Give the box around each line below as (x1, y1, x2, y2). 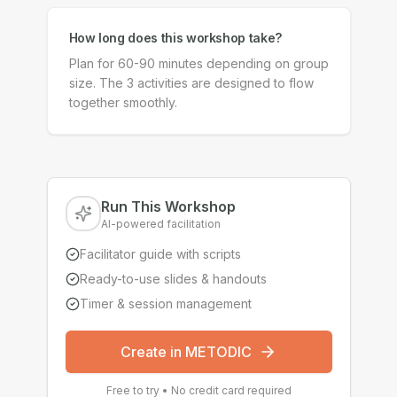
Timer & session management (79, 296, 252, 311)
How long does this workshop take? (68, 30, 282, 45)
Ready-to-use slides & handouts (79, 271, 267, 286)
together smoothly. (68, 95, 177, 110)
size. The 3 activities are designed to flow (68, 75, 314, 90)
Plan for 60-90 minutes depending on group (68, 56, 329, 71)
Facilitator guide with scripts (79, 246, 241, 261)
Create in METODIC (121, 343, 252, 361)
